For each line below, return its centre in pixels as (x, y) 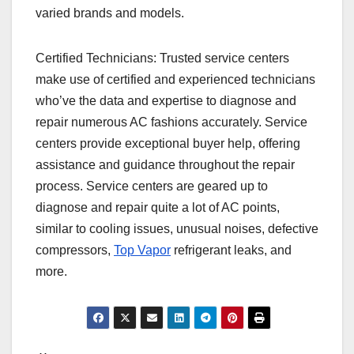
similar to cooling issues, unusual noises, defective (177, 229)
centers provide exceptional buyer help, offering (168, 144)
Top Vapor (142, 250)
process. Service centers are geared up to (152, 186)
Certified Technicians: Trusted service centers (162, 58)
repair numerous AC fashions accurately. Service (171, 122)
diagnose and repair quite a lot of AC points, (158, 208)
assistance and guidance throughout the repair (165, 165)
